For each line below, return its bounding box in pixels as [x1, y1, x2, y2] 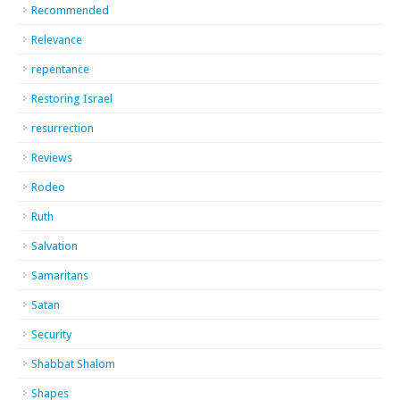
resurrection [31, 121, 94, 135]
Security [31, 328, 71, 341]
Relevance [31, 33, 82, 46]
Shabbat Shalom [31, 357, 115, 371]
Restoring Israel [31, 92, 112, 105]
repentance [31, 62, 89, 76]
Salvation [31, 239, 78, 253]
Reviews [31, 151, 72, 164]
